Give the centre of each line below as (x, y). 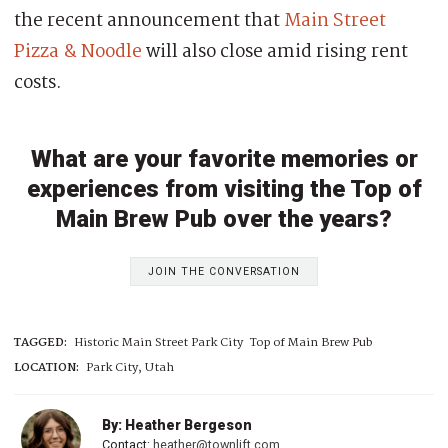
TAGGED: (40, 343)
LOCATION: (46, 367)
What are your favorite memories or (224, 158)
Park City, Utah (130, 367)
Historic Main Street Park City (158, 343)
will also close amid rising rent (275, 51)
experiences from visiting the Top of (224, 188)
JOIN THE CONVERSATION (224, 271)
